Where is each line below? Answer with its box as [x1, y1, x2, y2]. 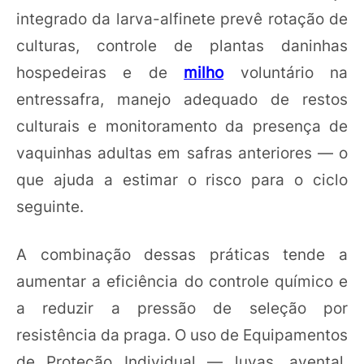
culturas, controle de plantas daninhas [16, 36, 348, 55]
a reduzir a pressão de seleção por [16, 298, 348, 318]
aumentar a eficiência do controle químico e [16, 271, 348, 292]
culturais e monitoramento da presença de [16, 116, 348, 136]
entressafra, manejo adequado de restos [16, 89, 348, 109]
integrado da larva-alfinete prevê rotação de [16, 9, 348, 28]
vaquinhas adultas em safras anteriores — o [16, 143, 348, 162]
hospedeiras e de [16, 63, 184, 82]
